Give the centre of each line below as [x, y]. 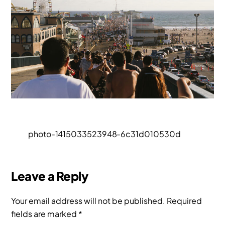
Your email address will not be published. [88, 200]
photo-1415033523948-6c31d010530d [104, 134]
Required [185, 200]
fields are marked [45, 213]
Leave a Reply [50, 176]
